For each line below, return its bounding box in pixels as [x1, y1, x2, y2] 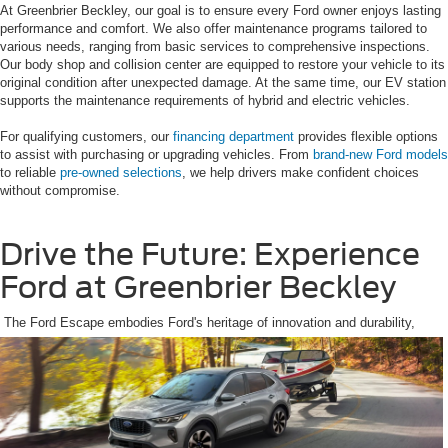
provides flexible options [294, 128, 438, 144]
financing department [173, 128, 294, 144]
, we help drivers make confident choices [182, 164, 419, 180]
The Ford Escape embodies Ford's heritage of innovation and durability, [4, 314, 415, 330]
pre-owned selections [56, 164, 182, 180]
